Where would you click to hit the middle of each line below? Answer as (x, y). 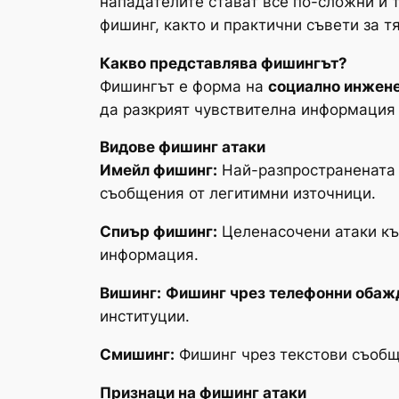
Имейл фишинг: (159, 171)
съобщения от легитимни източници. (238, 194)
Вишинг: (130, 293)
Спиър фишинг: (159, 232)
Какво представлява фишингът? (224, 63)
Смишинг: (137, 354)
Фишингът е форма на (184, 86)
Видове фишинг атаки (183, 147)
